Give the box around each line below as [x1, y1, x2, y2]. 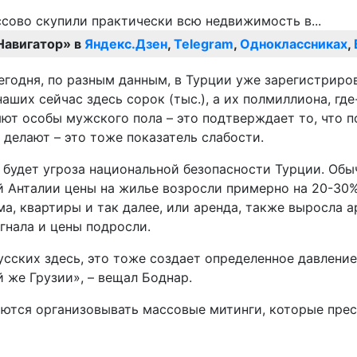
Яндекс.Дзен [84, 36, 167, 53]
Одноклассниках [240, 36, 347, 53]
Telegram [174, 36, 233, 53]
